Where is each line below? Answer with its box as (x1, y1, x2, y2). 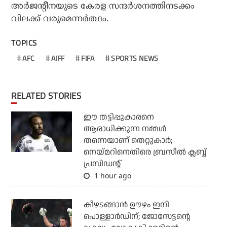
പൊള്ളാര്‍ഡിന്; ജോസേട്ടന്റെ (83, 210, 190, 222)
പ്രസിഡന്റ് (83, 158, 121, 170)
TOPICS (11, 36, 37, 49)
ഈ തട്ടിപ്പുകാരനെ (83, 111, 154, 123)
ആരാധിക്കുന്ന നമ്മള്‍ (83, 123, 167, 135)
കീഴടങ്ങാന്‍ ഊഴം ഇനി (83, 199, 169, 211)
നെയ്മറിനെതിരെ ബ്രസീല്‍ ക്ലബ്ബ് (83, 146, 207, 158)
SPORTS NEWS (111, 52, 159, 63)
